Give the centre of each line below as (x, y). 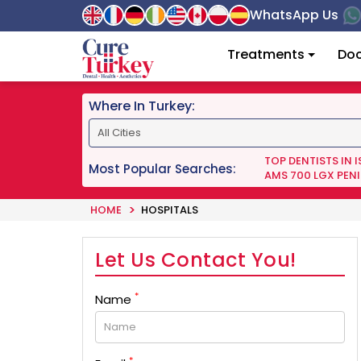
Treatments (266, 54)
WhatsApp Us (294, 15)
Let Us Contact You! (196, 260)
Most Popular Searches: (162, 168)
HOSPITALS (170, 210)
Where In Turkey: (142, 106)
